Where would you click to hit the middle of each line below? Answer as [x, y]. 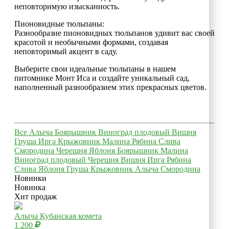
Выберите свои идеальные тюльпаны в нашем [95, 68]
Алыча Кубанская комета [58, 216]
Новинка [30, 187]
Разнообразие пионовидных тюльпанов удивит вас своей [114, 33]
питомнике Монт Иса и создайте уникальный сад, [102, 78]
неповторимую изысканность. [67, 6]
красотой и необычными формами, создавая [91, 42]
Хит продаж [36, 196]
